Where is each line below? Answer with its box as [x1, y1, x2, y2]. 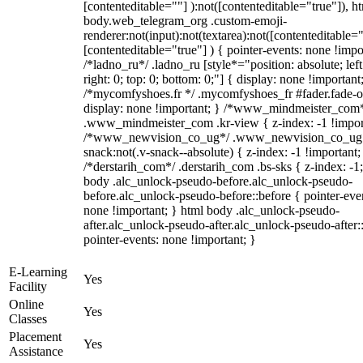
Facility [9, 280, 47, 293]
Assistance [9, 344, 63, 358]
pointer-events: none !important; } [83, 233, 256, 246]
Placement [9, 330, 62, 344]
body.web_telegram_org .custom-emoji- [83, 14, 287, 28]
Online [9, 297, 44, 311]
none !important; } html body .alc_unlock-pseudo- [83, 203, 340, 217]
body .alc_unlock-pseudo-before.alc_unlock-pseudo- [83, 174, 352, 188]
